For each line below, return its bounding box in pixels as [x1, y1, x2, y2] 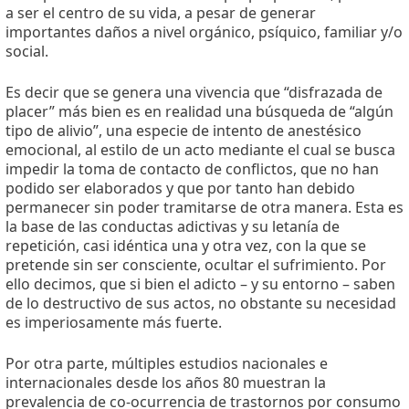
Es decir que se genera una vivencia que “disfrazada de [5, 82, 383, 103]
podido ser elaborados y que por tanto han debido [5, 178, 355, 199]
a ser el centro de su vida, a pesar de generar [5, 3, 316, 24]
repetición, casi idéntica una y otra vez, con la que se [5, 236, 366, 257]
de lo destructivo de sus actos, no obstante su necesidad [5, 293, 396, 314]
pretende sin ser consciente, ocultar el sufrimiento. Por [5, 255, 386, 276]
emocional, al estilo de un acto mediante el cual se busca [5, 140, 395, 161]
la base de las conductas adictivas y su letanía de [5, 216, 340, 237]
